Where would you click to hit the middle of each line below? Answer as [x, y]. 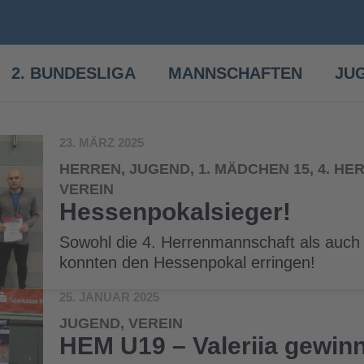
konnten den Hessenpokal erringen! [188, 262]
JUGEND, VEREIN [121, 323]
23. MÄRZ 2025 [102, 143]
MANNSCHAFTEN [235, 73]
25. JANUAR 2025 [110, 297]
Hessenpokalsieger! [175, 212]
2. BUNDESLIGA [74, 73]
